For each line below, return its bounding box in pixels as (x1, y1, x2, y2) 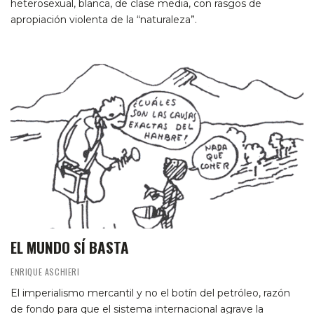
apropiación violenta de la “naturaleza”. (11, 13, 197, 26)
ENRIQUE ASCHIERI (11, 266, 80, 278)
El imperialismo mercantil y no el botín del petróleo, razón (11, 287, 290, 300)
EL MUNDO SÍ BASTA (11, 236, 129, 259)
